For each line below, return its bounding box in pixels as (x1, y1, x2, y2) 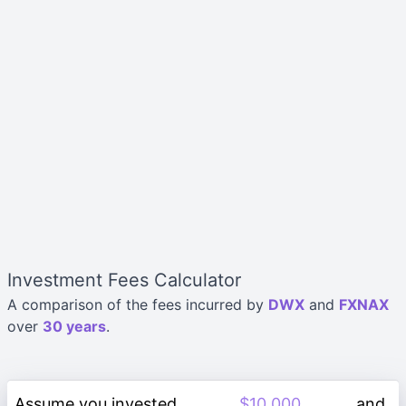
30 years (43, 317, 106, 335)
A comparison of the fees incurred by (7, 295, 268, 314)
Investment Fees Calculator (7, 269, 241, 291)
